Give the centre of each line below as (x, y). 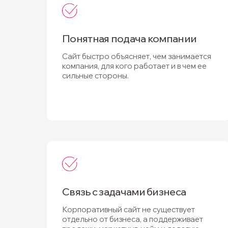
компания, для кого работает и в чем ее (134, 66)
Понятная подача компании (130, 38)
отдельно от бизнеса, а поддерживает (133, 219)
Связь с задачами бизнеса (124, 192)
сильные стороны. (95, 76)
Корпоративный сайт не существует (129, 209)
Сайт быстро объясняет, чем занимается (137, 56)
